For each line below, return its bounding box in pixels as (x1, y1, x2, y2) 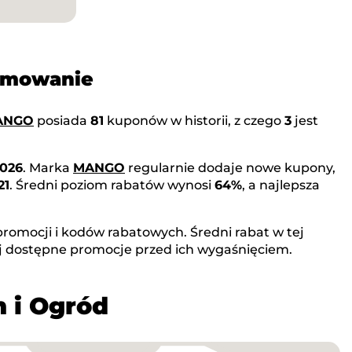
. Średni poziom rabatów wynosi (9, 177, 214, 192)
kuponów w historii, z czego (104, 112, 284, 128)
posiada (34, 112, 90, 128)
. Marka (23, 159, 73, 175)
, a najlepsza (242, 177, 320, 192)
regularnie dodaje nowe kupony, (125, 159, 335, 175)
